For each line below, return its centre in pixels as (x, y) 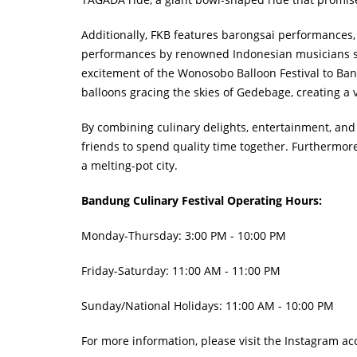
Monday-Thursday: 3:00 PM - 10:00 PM (184, 235)
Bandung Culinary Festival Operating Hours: (202, 200)
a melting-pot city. (129, 165)
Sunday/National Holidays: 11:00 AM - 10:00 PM (208, 306)
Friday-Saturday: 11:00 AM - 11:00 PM (181, 271)
